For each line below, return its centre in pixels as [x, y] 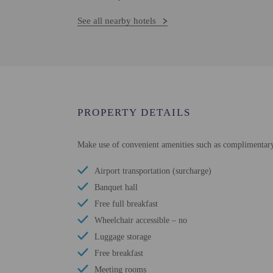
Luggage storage [123, 237]
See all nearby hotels [117, 21]
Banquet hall [116, 187]
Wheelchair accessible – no [141, 220]
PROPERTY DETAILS [134, 112]
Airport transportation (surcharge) [153, 171]
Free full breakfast [126, 204]
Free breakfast [119, 253]
